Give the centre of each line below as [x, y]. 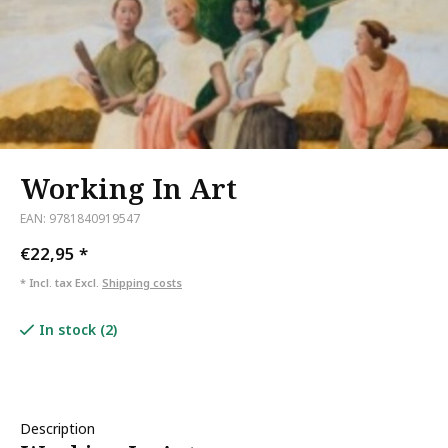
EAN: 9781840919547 [80, 218]
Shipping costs [142, 282]
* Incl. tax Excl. [61, 282]
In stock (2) [78, 329]
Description [57, 428]
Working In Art [128, 188]
